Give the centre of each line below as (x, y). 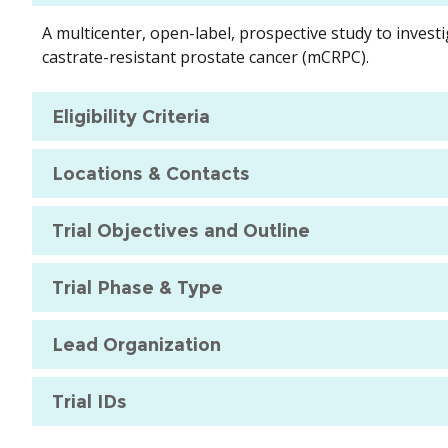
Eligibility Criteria (131, 116)
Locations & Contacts (151, 173)
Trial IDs (89, 401)
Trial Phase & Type (137, 287)
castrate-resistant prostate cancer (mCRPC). (205, 57)
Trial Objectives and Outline (181, 230)
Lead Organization (136, 344)
